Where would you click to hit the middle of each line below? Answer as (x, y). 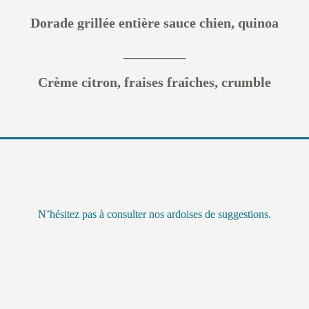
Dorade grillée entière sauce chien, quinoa (154, 23)
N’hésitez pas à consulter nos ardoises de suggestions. (154, 214)
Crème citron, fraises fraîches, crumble (154, 82)
